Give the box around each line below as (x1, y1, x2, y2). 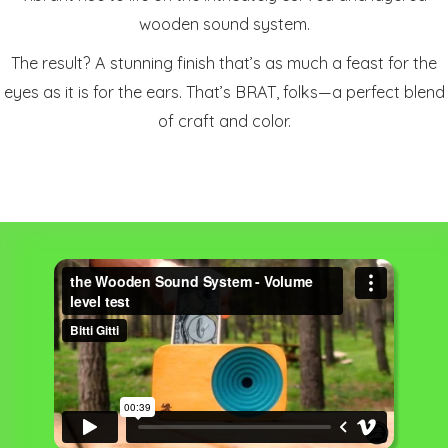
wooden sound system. (138, 13, 310, 34)
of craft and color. (157, 110, 291, 131)
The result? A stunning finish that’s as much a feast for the (11, 52, 437, 73)
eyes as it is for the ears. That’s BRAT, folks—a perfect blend (3, 81, 445, 102)
